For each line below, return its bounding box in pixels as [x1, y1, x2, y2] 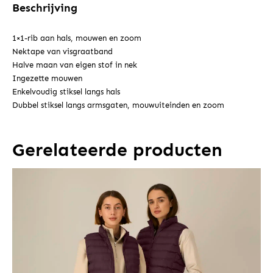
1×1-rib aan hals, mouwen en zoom [12, 34, 141, 43]
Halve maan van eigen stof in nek [12, 60, 137, 70]
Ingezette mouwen [12, 74, 82, 83]
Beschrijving [12, 1, 77, 15]
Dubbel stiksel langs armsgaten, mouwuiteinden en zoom [12, 101, 224, 110]
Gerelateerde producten [12, 139, 222, 161]
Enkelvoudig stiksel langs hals [12, 87, 120, 97]
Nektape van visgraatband [12, 47, 113, 57]
